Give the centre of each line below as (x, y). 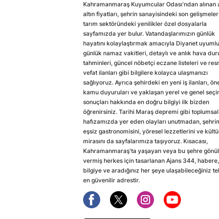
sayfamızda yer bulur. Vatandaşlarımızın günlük (149, 34)
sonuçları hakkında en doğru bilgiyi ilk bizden (146, 102)
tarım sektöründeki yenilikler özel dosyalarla (145, 24)
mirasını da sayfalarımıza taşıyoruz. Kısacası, (145, 141)
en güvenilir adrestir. (111, 180)
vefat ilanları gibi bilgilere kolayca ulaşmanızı (145, 73)
